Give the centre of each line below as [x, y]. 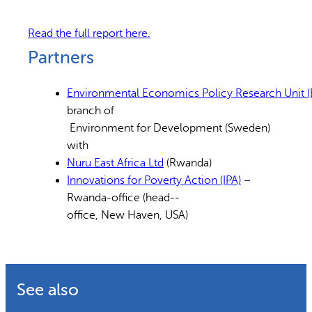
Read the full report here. [89, 34]
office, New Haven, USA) [127, 216]
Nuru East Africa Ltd [115, 163]
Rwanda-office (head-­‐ [123, 198]
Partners [61, 58]
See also [48, 290]
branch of [91, 111]
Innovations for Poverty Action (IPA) [154, 181]
